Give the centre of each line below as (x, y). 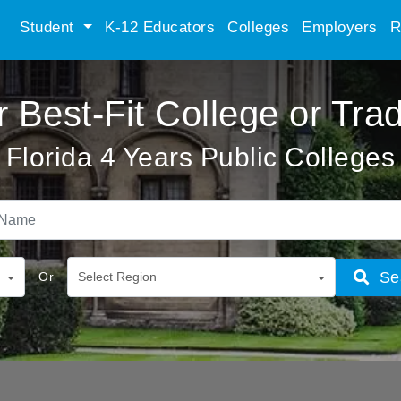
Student (50, 27)
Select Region (118, 277)
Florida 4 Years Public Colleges (200, 157)
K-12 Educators (160, 27)
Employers (340, 27)
